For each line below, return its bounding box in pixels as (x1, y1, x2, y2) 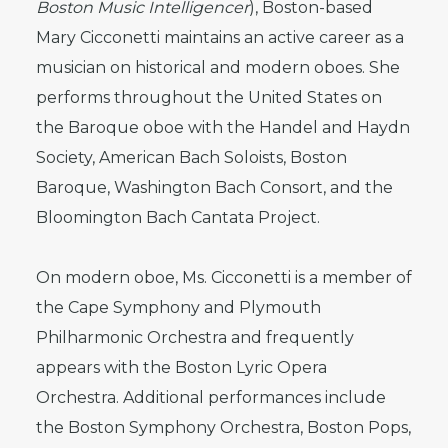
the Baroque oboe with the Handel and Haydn (36, 118, 410, 138)
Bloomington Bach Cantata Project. (36, 208, 320, 228)
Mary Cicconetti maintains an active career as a (36, 28, 404, 48)
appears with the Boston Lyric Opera (36, 358, 327, 378)
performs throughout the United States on (36, 88, 382, 108)
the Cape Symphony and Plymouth (36, 298, 321, 318)
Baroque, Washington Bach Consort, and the (36, 178, 393, 198)
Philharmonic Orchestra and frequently (36, 328, 354, 348)
